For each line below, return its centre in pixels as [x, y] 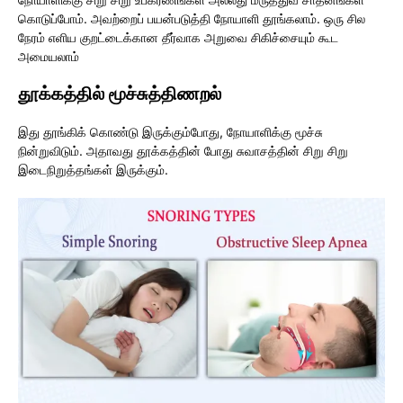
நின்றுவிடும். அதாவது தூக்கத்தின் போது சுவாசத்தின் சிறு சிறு [183, 151]
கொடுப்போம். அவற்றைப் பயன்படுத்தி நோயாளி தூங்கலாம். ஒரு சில [192, 19]
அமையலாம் [49, 57]
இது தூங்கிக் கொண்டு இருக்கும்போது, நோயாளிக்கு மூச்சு [170, 132]
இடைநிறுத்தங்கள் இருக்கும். [93, 170]
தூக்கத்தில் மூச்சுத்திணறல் [120, 94]
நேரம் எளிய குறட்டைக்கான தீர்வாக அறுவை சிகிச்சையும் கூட [178, 38]
